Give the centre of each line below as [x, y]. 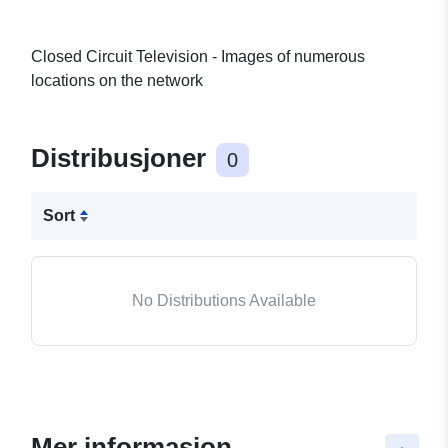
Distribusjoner [122, 158]
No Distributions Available [224, 301]
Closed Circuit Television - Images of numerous [198, 57]
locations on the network [117, 81]
